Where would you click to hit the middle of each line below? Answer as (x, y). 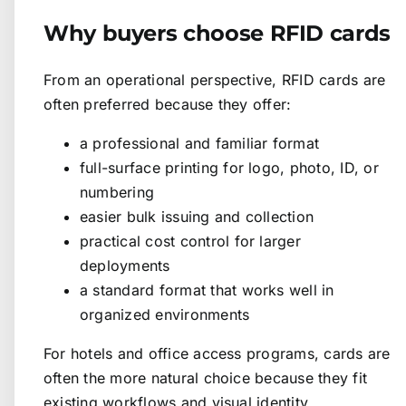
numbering (117, 193)
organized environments (165, 315)
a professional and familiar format (200, 144)
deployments (125, 266)
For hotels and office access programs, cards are (217, 354)
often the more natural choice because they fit (206, 378)
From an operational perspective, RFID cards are (215, 80)
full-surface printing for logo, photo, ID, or (229, 168)
